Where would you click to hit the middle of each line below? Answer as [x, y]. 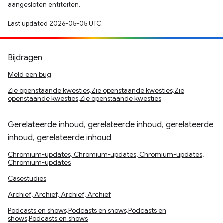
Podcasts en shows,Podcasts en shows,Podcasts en [87, 210]
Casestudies [27, 178]
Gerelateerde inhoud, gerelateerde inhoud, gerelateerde [111, 125]
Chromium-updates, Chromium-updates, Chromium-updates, [106, 154]
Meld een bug [30, 74]
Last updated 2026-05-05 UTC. [55, 24]
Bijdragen [25, 58]
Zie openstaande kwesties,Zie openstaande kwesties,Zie [96, 90]
